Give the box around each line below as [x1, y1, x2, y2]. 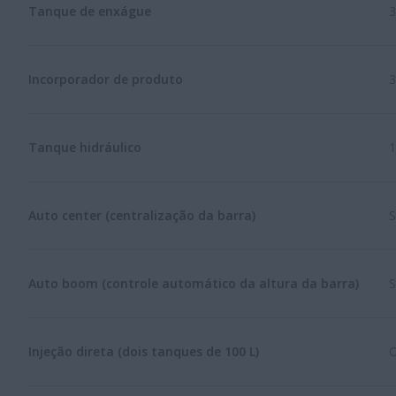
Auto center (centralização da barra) [28, 206, 255, 224]
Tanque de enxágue [28, 2, 151, 19]
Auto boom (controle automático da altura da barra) [28, 274, 359, 292]
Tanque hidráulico [28, 138, 141, 156]
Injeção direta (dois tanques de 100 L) [28, 342, 259, 360]
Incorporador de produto [28, 70, 183, 88]
